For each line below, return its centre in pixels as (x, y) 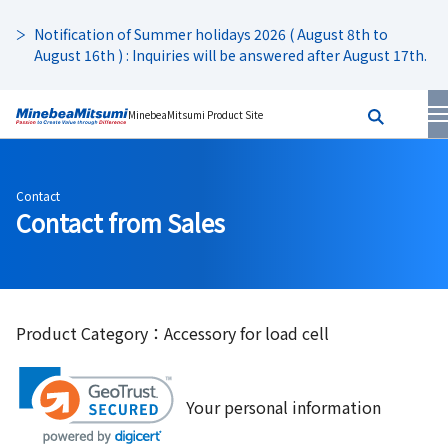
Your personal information (283, 406)
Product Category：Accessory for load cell (172, 333)
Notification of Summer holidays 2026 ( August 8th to (211, 34)
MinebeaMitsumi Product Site (195, 114)
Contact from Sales (120, 222)
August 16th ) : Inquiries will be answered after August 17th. (230, 55)
